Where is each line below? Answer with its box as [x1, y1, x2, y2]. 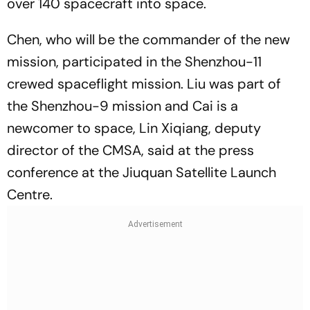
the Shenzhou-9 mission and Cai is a [7, 97, 238, 115]
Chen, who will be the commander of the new [7, 30, 290, 48]
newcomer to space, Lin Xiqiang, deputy [7, 119, 261, 137]
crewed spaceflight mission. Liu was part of [7, 75, 281, 93]
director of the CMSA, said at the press [7, 141, 254, 159]
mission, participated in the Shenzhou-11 [7, 53, 262, 71]
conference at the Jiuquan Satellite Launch [7, 163, 276, 181]
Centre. [7, 185, 53, 203]
